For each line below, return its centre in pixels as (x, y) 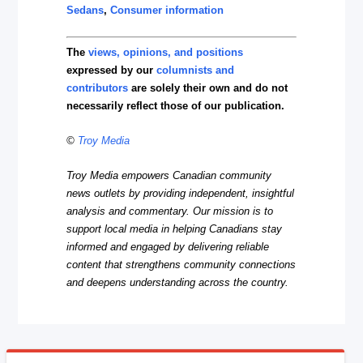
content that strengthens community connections (181, 265)
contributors (98, 88)
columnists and (196, 70)
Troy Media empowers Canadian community (169, 176)
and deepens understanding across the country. (178, 283)
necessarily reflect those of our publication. (176, 105)
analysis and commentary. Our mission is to (170, 211)
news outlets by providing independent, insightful (181, 194)
